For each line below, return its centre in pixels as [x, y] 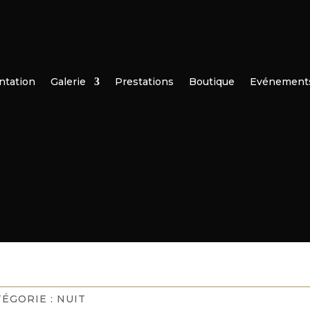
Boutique [212, 82]
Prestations [144, 82]
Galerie [68, 82]
